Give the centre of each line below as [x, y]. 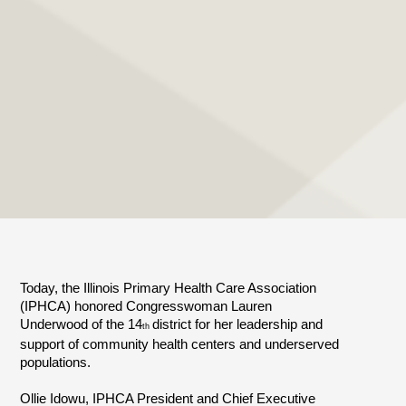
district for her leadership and [238, 325]
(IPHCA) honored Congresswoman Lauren [146, 307]
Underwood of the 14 [82, 325]
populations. [56, 363]
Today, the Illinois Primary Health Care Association [169, 289]
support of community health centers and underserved [180, 345]
